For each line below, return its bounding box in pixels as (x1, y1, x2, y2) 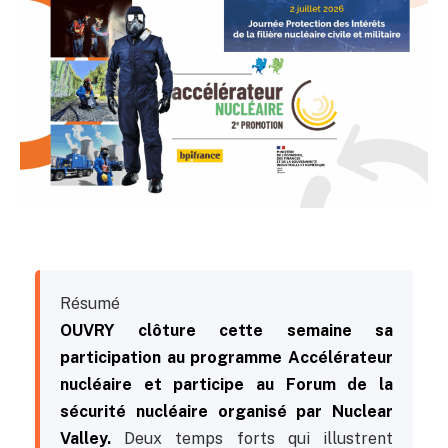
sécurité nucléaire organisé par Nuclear (60, 401, 393, 421)
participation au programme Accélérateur (60, 347, 393, 367)
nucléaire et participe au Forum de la (60, 374, 393, 394)
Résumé (60, 293, 120, 313)
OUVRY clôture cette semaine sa (60, 320, 393, 340)
